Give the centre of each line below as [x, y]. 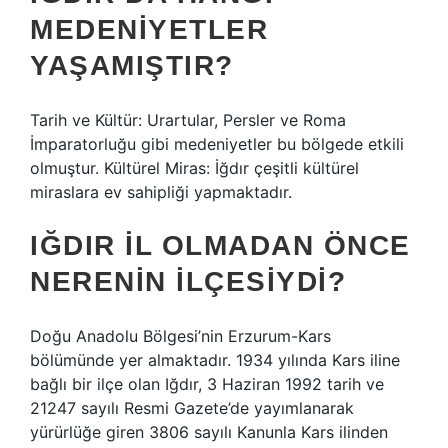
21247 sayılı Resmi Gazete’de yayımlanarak [192, 408]
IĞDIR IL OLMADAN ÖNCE [220, 245]
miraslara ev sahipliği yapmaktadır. [161, 192]
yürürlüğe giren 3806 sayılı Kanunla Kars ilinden [209, 432]
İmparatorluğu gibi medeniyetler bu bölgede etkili [217, 144]
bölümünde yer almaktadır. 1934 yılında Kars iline [215, 360]
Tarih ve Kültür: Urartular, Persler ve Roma [188, 120]
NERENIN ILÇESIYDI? [188, 281]
